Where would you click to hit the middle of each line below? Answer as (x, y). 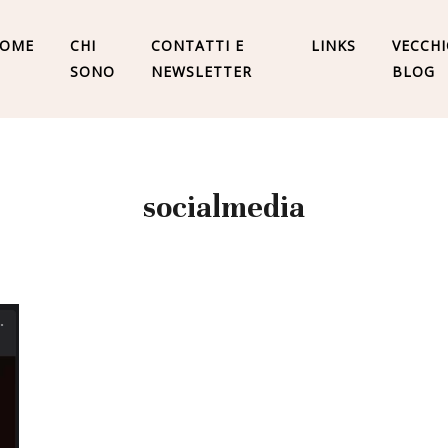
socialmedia (224, 207)
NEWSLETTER (201, 71)
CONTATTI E (197, 45)
